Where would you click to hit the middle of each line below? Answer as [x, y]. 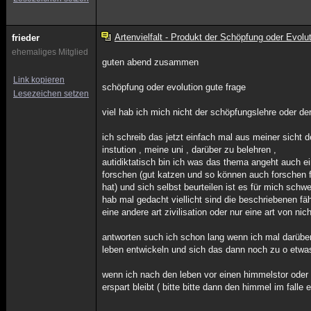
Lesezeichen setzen [51, 94]
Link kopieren [39, 80]
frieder [26, 38]
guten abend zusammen [151, 62]
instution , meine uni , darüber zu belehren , [190, 150]
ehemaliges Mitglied [50, 52]
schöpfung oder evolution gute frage [174, 87]
